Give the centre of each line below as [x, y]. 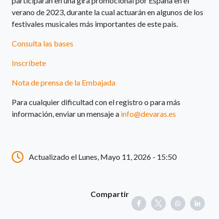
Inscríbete [29, 63]
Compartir [110, 194]
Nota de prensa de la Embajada [64, 83]
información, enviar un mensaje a [66, 114]
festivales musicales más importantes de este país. [95, 24]
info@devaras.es [148, 114]
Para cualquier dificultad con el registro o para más [96, 102]
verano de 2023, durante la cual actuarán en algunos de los [108, 12]
